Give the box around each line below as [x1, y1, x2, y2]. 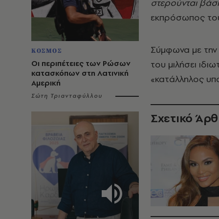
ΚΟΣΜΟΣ [31, 47, 62, 55]
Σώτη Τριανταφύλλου [31, 92, 103, 100]
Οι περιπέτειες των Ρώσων [31, 58, 131, 68]
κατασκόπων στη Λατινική [31, 68, 129, 78]
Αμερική [31, 78, 61, 88]
